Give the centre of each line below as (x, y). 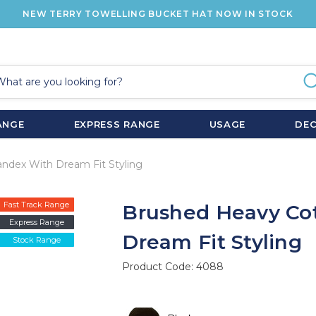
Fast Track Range (37, 204)
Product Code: (159, 266)
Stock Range (36, 239)
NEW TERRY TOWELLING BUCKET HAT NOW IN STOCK (158, 14)
